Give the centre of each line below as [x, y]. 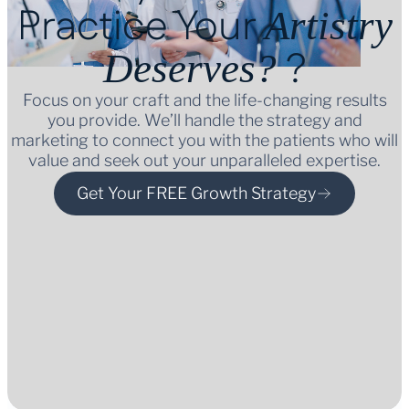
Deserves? [189, 68]
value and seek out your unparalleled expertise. [204, 160]
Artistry [328, 26]
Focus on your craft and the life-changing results [204, 100]
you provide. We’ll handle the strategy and [204, 120]
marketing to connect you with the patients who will [204, 140]
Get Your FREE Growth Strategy [196, 193]
